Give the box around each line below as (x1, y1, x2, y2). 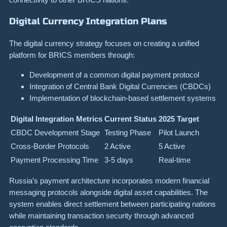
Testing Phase (104, 128, 151, 137)
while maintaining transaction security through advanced (9, 211, 194, 220)
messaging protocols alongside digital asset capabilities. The (9, 188, 208, 197)
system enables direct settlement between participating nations (9, 200, 216, 209)
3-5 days (104, 156, 133, 164)
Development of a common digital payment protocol (29, 70, 199, 79)
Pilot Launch (159, 128, 199, 137)
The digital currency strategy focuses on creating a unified (9, 39, 199, 48)
